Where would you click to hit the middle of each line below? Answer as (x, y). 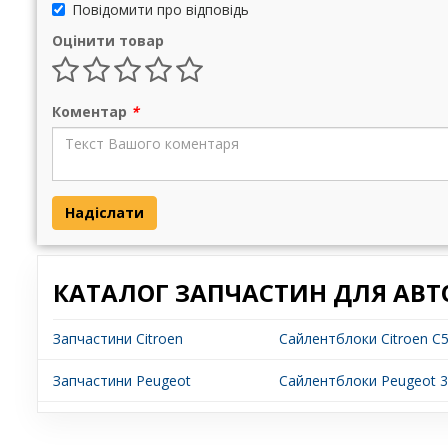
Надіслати (104, 213)
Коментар (91, 112)
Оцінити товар (108, 41)
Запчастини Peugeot (122, 381)
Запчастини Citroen (118, 339)
